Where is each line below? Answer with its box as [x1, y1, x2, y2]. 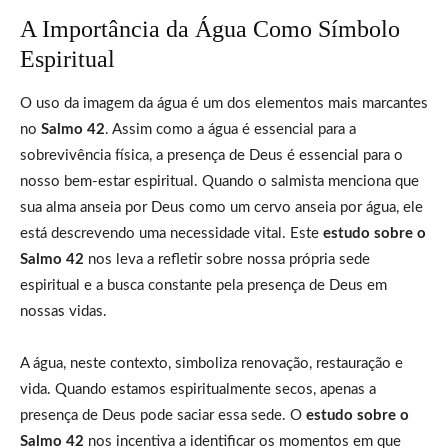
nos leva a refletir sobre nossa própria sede [84, 251, 370, 267]
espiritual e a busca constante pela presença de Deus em [20, 277, 387, 293]
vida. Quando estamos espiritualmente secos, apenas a [20, 381, 376, 397]
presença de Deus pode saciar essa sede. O [20, 407, 306, 423]
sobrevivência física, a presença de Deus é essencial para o [20, 147, 403, 163]
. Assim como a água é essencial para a [105, 121, 356, 137]
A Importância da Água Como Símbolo [20, 15, 400, 42]
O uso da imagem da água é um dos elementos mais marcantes [20, 95, 428, 111]
